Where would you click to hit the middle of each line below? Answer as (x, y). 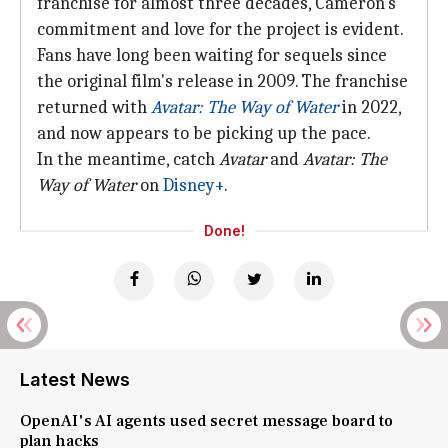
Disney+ (193, 185)
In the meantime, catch (128, 159)
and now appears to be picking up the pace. (204, 133)
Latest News (75, 379)
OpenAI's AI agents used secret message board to (206, 421)
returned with (94, 107)
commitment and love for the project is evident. (220, 29)
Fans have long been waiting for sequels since (212, 55)
